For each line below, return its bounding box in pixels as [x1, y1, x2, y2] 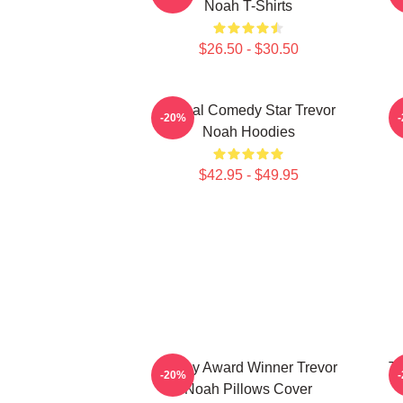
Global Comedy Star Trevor [161, 103, 336, 118]
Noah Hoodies [201, 124, 295, 139]
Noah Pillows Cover [184, 381, 312, 397]
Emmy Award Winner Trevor [159, 360, 337, 375]
